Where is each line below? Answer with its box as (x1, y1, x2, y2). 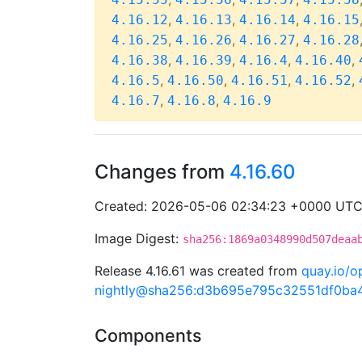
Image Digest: (95, 230, 183, 246)
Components (95, 325, 202, 346)
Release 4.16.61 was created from (95, 263, 301, 279)
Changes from (95, 160, 229, 183)
